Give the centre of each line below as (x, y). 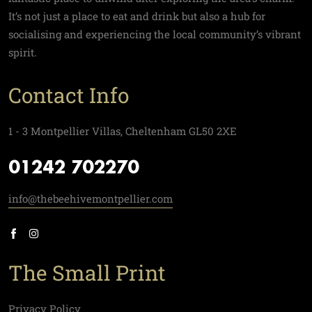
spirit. (23, 52)
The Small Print (87, 273)
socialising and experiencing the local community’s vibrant (155, 34)
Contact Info (69, 95)
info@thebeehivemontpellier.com (91, 198)
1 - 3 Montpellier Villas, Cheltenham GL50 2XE (123, 131)
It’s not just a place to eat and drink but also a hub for (137, 16)
